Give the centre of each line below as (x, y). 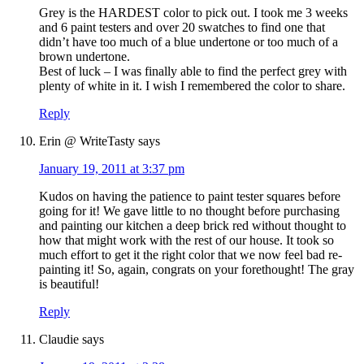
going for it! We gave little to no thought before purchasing (189, 211)
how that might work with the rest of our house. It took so (186, 240)
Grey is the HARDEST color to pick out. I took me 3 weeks (193, 13)
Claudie (59, 340)
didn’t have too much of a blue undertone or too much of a (188, 42)
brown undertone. (84, 57)
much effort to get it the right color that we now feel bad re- (191, 255)
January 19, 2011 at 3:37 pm (112, 169)
